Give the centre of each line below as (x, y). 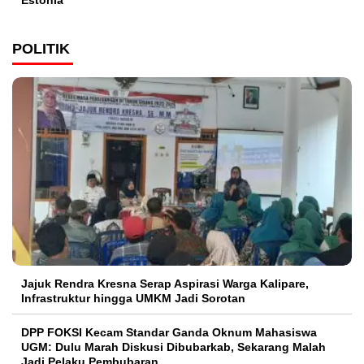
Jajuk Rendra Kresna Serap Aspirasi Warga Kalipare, (165, 284)
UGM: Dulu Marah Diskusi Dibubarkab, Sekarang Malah (173, 347)
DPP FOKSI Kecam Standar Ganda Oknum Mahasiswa (169, 333)
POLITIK (41, 49)
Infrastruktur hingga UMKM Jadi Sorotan (133, 299)
